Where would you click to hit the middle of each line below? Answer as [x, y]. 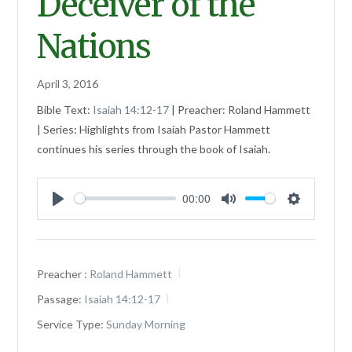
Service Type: [71, 324]
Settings [319, 217]
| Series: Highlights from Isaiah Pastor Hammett [154, 129]
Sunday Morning [146, 324]
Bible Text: [65, 109]
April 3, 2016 [68, 83]
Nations [94, 46]
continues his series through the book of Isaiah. [154, 148]
